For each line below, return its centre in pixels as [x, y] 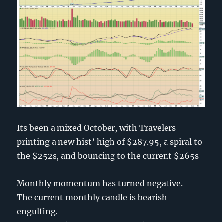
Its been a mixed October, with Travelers [97, 128]
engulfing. [37, 211]
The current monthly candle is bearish [92, 197]
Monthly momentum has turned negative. [100, 183]
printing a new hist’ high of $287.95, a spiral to [110, 141]
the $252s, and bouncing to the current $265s [108, 155]
